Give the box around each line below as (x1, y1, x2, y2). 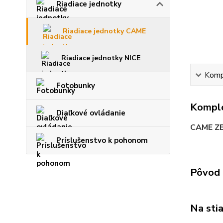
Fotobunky (56, 81, 95, 91)
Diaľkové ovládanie (56, 108, 125, 118)
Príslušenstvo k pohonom (56, 135, 148, 145)
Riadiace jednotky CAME (63, 26, 146, 36)
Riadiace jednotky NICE (61, 53, 140, 63)
